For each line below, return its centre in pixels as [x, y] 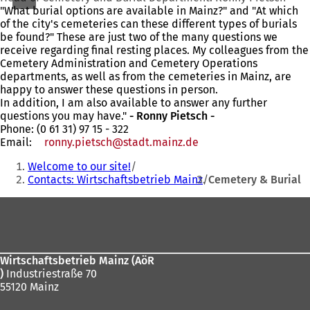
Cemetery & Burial [255, 180]
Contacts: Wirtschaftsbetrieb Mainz [115, 180]
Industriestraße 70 [50, 274]
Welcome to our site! [79, 166]
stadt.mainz [153, 142]
